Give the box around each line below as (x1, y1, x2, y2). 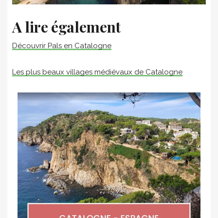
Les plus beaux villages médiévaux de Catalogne (12, 67, 182, 76)
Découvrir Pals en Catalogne (12, 41, 111, 50)
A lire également (12, 17, 121, 36)
